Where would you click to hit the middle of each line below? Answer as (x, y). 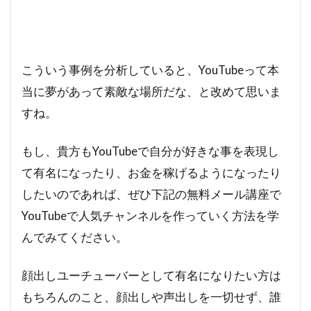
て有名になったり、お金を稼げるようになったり (151, 173)
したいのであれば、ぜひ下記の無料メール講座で (151, 194)
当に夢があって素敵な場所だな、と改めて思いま (151, 92)
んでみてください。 (75, 237)
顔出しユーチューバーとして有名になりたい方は (151, 276)
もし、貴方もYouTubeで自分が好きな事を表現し (150, 151)
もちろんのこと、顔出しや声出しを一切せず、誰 (151, 297)
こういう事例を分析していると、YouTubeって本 (150, 70)
